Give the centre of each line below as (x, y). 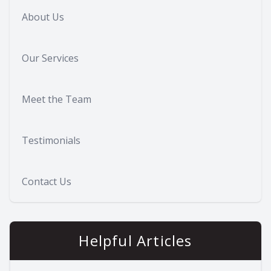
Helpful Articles (135, 240)
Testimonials (51, 140)
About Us (43, 17)
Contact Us (47, 181)
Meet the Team (57, 99)
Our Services (50, 58)
